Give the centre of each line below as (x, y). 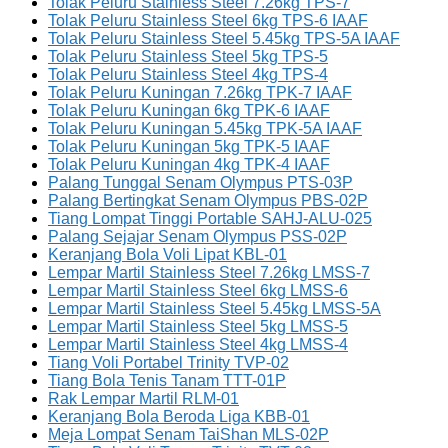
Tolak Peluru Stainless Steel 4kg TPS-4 (188, 75)
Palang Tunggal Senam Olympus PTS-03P (200, 183)
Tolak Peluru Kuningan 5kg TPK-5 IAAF (189, 147)
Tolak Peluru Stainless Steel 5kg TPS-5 (188, 57)
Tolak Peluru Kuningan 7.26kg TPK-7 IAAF (200, 93)
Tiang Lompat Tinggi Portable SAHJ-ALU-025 (210, 219)
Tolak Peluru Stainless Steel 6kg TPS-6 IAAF (208, 21)
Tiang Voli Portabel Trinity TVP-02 (168, 363)
